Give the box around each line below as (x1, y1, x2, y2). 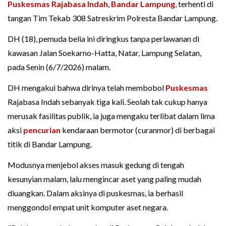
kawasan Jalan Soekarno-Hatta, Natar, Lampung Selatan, (8, 48, 201, 58)
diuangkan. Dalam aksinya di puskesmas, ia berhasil (8, 188, 183, 198)
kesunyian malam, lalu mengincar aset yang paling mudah (8, 174, 201, 184)
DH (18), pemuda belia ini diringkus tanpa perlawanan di (8, 34, 199, 44)
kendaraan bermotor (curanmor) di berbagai (61, 125, 215, 135)
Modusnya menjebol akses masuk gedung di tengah (8, 160, 184, 170)
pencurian (23, 125, 61, 135)
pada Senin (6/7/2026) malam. (8, 62, 110, 72)
